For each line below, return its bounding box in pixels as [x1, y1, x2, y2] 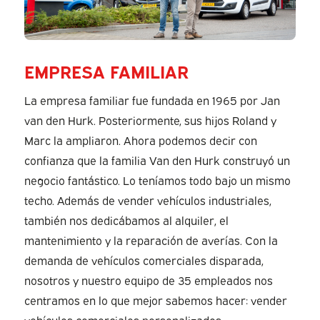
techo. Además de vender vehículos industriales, [24, 191, 271, 208]
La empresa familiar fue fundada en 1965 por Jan [24, 91, 280, 108]
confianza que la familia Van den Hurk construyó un [24, 151, 290, 168]
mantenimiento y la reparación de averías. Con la [24, 231, 278, 248]
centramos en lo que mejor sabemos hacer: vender [24, 291, 287, 308]
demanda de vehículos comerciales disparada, [24, 251, 264, 268]
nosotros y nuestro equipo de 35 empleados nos [24, 271, 273, 288]
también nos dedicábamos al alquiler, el [24, 211, 229, 228]
